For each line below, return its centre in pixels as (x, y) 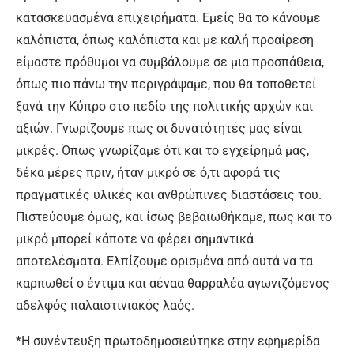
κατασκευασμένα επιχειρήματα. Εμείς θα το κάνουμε (168, 18)
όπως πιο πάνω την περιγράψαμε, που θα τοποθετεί (166, 84)
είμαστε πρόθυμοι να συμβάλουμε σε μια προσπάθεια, (170, 62)
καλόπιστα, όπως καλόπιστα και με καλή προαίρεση (165, 40)
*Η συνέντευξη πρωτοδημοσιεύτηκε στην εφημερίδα (168, 341)
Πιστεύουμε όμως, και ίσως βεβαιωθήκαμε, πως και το (174, 217)
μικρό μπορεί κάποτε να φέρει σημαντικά (135, 239)
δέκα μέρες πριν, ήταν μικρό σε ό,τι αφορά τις (148, 173)
